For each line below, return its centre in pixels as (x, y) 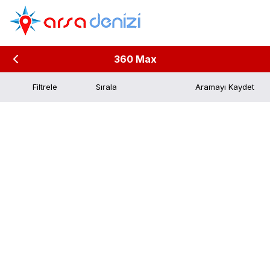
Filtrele (45, 87)
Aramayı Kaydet (225, 87)
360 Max (135, 59)
